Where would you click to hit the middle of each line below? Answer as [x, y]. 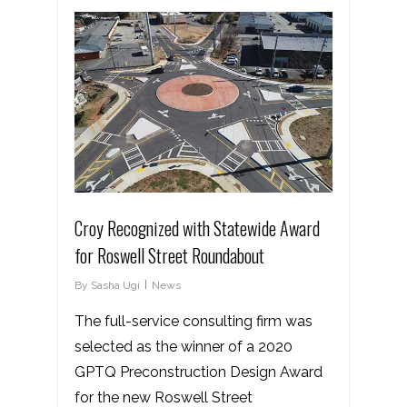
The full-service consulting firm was [194, 322]
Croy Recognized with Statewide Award [197, 228]
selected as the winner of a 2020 [184, 347]
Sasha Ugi [115, 286]
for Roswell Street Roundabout [169, 256]
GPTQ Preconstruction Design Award [199, 372]
